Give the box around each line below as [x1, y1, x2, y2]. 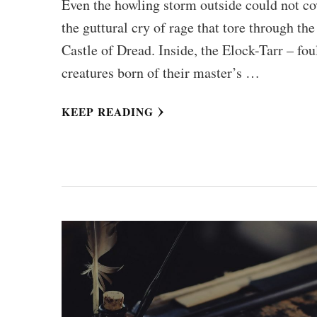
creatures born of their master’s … [62, 62, 260, 82]
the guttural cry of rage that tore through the [62, 17, 316, 37]
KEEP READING [62, 103, 154, 120]
